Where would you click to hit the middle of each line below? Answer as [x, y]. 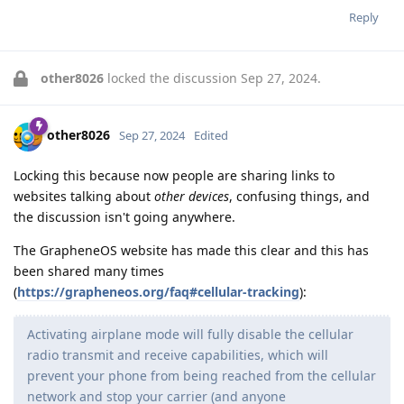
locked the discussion [172, 78]
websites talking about [84, 196]
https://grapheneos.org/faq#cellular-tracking [158, 291]
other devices [192, 196]
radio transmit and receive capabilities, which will [178, 354]
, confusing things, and [299, 196]
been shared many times [89, 271]
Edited [211, 136]
